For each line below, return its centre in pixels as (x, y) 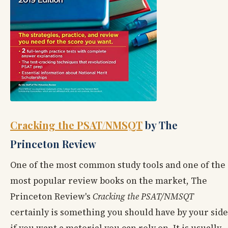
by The (160, 125)
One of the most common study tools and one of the (118, 165)
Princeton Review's (51, 197)
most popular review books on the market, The (109, 181)
